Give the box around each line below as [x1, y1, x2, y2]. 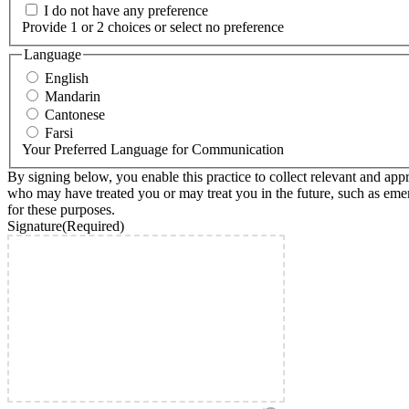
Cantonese [45, 106, 105, 122]
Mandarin [45, 88, 100, 104]
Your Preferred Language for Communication [22, 141, 284, 157]
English [45, 69, 89, 86]
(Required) [62, 217, 124, 234]
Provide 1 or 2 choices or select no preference [22, 19, 284, 36]
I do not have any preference [44, 3, 208, 19]
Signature [7, 217, 62, 234]
